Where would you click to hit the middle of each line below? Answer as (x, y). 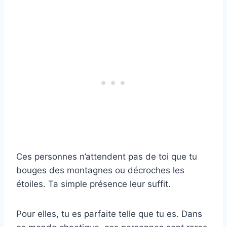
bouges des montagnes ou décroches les (100, 171)
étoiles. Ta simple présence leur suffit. (93, 184)
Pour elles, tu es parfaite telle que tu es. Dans (109, 214)
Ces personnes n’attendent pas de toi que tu (107, 157)
